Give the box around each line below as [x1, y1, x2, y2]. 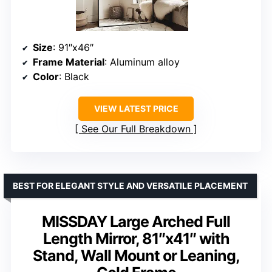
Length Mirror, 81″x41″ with [42, 229, 229, 248]
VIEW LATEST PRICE [93, 103, 178, 114]
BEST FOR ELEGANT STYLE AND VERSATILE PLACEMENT [13, 180, 248, 191]
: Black [59, 70, 89, 83]
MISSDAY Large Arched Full [42, 212, 230, 231]
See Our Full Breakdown [81, 123, 191, 135]
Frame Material [33, 56, 104, 69]
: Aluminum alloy [104, 56, 180, 69]
